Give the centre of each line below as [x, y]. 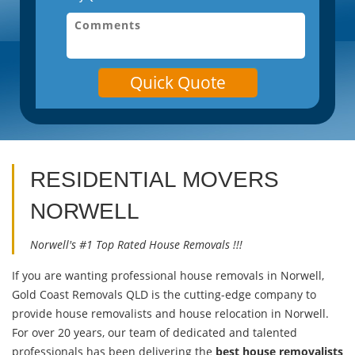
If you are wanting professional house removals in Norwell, [168, 276]
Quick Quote [177, 82]
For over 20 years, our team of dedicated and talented [155, 333]
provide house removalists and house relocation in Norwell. [170, 314]
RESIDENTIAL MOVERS [155, 180]
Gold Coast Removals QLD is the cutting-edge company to [164, 295]
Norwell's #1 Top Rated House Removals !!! [136, 245]
